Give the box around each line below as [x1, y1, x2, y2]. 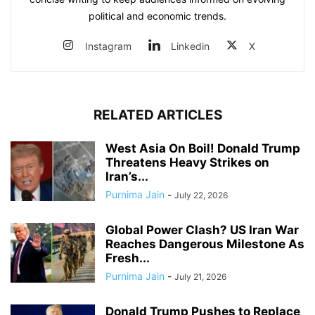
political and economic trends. [89, 9, 226, 22]
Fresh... [105, 250, 150, 265]
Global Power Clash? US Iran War [105, 222, 299, 237]
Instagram [85, 39, 131, 52]
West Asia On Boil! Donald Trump [105, 141, 300, 155]
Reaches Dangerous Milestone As [105, 236, 304, 251]
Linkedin [171, 39, 210, 52]
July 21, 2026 [174, 271, 226, 282]
